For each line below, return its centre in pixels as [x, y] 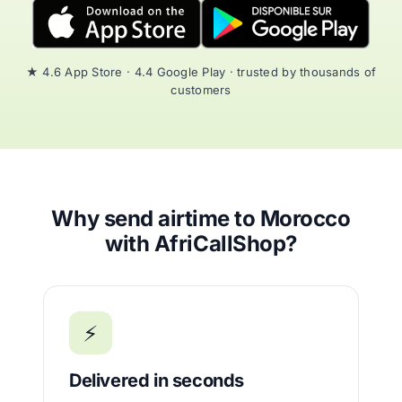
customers [201, 90]
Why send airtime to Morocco [201, 218]
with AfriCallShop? [201, 244]
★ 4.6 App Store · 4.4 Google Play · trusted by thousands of [201, 72]
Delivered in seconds [157, 380]
